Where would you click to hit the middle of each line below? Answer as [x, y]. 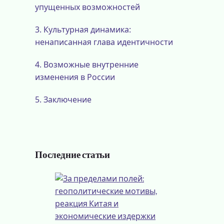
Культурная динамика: [87, 30]
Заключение [67, 100]
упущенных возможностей [87, 7]
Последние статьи [73, 155]
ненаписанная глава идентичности [104, 42]
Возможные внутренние [91, 65]
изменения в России [75, 77]
